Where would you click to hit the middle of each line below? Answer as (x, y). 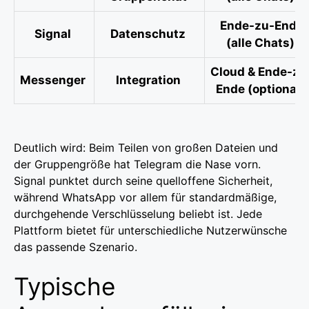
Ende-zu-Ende (261, 25)
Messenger (54, 80)
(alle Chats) (261, 42)
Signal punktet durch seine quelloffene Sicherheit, (143, 180)
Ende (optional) (261, 89)
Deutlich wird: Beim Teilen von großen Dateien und (146, 147)
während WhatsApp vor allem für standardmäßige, (145, 197)
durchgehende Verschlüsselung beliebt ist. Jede (138, 213)
